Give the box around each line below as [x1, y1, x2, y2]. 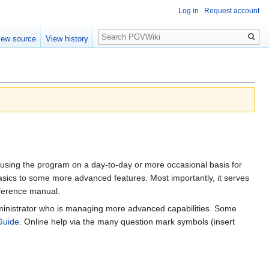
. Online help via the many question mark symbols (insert [19, 216, 235, 226]
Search [97, 23, 138, 37]
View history [46, 34, 89, 44]
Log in [178, 7, 199, 16]
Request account [204, 7, 259, 16]
